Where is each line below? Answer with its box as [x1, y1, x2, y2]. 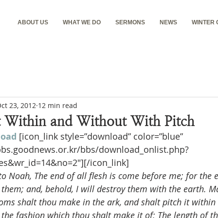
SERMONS [115, 19, 145, 26]
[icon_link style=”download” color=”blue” [19, 130, 185, 142]
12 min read [38, 100, 77, 110]
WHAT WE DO [63, 19, 101, 26]
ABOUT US [18, 19, 48, 26]
